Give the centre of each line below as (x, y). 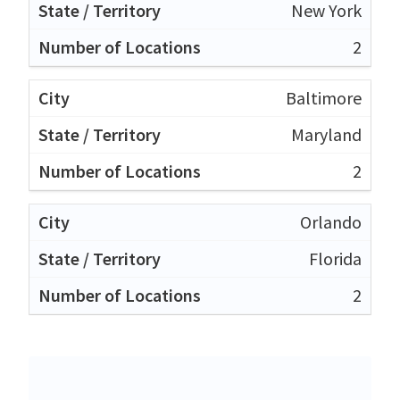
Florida (335, 258)
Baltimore (324, 97)
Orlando (331, 221)
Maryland (326, 134)
